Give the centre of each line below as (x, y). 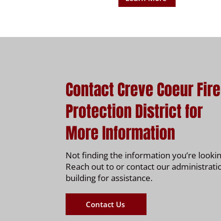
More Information (120, 133)
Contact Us (105, 204)
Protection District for (134, 112)
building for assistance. (109, 178)
